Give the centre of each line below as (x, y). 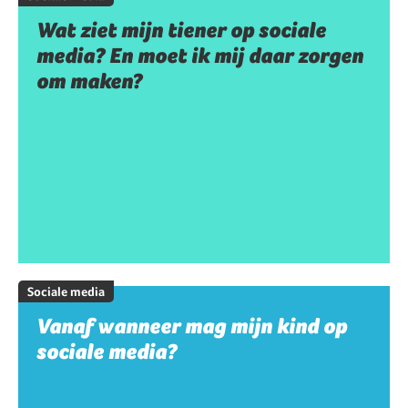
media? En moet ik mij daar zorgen (200, 56)
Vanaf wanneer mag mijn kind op (192, 326)
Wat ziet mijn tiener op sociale (181, 31)
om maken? (89, 82)
